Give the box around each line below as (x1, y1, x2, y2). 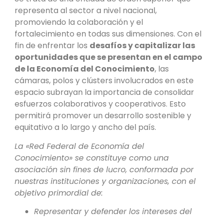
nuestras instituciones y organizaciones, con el (15, 175, 196, 187)
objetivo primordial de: (15, 187, 103, 199)
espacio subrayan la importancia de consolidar (15, 87, 194, 98)
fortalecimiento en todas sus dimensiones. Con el (15, 28, 201, 40)
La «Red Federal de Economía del (15, 140, 144, 152)
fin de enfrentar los (15, 40, 90, 52)
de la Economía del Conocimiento (15, 63, 155, 75)
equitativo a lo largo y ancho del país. (15, 122, 158, 133)
